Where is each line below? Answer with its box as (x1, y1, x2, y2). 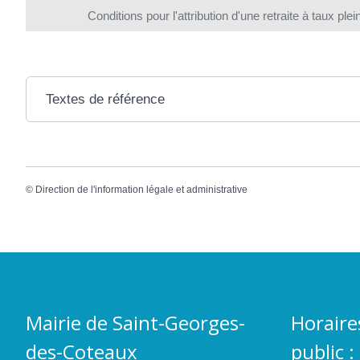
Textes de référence (45, 91, 165, 107)
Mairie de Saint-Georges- (26, 309, 245, 336)
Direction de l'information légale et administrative (35, 183, 247, 195)
